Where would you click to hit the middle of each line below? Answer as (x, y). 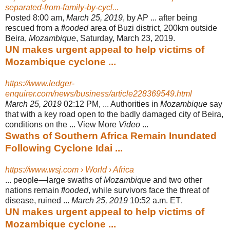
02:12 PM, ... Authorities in (111, 104)
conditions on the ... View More (62, 124)
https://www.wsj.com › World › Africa (70, 169)
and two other (177, 180)
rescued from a (33, 28)
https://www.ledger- (40, 83)
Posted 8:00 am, (36, 17)
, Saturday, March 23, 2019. (126, 38)
